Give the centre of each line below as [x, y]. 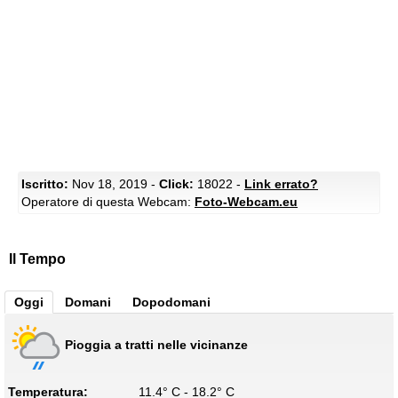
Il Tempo [37, 259]
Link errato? [281, 184]
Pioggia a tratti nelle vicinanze [156, 344]
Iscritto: [45, 184]
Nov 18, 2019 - [114, 184]
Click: [176, 184]
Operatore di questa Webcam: [108, 202]
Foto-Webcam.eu [246, 202]
